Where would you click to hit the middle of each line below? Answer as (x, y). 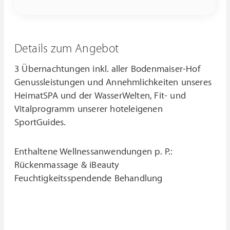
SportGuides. (40, 122)
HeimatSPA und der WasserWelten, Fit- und (100, 96)
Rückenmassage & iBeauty (67, 165)
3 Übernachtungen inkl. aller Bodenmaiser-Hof (107, 69)
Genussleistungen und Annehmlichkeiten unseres (113, 82)
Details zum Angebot (67, 49)
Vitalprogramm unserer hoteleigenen (89, 109)
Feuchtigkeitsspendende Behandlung (89, 178)
